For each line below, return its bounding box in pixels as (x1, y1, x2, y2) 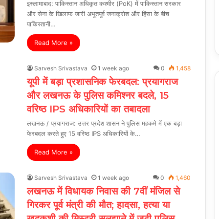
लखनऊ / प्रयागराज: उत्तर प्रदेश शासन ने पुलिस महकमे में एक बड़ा (27, 119, 182, 127)
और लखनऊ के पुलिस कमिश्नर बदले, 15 (27, 89, 169, 101)
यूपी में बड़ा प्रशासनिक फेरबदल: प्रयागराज (27, 75, 178, 88)
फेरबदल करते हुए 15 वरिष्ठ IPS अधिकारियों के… (27, 129, 140, 137)
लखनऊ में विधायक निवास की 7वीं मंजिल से (27, 185, 180, 197)
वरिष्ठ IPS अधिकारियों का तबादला (27, 103, 150, 115)
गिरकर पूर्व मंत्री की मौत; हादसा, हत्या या (27, 198, 170, 211)
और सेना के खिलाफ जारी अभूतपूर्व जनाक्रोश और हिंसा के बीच (27, 9, 169, 18)
